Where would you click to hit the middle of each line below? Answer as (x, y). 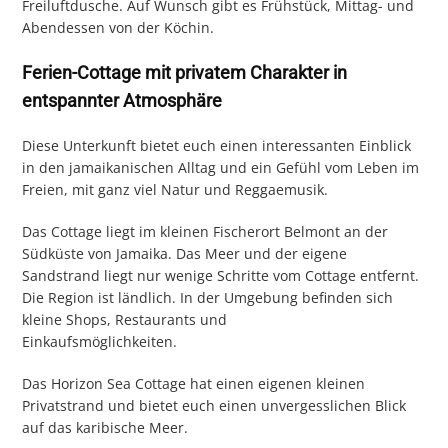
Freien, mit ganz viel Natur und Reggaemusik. (221, 190)
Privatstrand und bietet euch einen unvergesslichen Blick (214, 406)
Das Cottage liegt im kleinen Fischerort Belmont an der (205, 232)
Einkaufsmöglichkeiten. (120, 342)
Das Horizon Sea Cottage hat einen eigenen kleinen (194, 384)
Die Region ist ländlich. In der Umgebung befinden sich (208, 298)
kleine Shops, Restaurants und (125, 320)
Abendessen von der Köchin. (118, 28)
